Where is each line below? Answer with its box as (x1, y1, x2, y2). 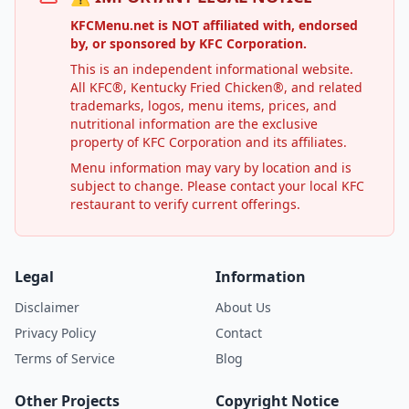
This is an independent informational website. (70, 60, 353, 78)
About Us (215, 299, 271, 316)
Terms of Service (15, 350, 115, 367)
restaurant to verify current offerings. (70, 195, 300, 213)
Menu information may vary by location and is (70, 159, 351, 176)
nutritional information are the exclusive (70, 115, 318, 132)
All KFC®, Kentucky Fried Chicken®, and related (70, 79, 362, 96)
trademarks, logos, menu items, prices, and (70, 97, 337, 114)
